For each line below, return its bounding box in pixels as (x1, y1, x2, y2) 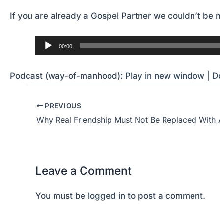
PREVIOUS (43, 101, 82, 110)
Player (10, 51, 35, 61)
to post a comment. (125, 191, 205, 201)
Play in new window (125, 71, 204, 81)
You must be (35, 191, 88, 201)
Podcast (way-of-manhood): (10, 71, 125, 81)
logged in (88, 191, 125, 201)
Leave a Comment (35, 164, 132, 177)
